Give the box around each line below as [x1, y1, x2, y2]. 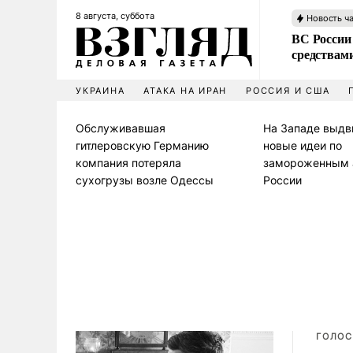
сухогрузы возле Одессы [76, 173, 214, 187]
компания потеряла [76, 156, 181, 169]
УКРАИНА [76, 85, 125, 96]
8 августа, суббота [76, 10, 154, 21]
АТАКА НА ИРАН [143, 85, 228, 96]
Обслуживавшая [76, 121, 165, 135]
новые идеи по [263, 139, 342, 152]
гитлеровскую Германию [76, 139, 209, 152]
